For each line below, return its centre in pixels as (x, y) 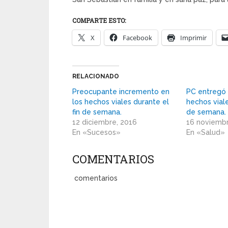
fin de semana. (97, 112)
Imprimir (193, 38)
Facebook (137, 38)
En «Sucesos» (96, 132)
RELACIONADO (96, 76)
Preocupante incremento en (121, 92)
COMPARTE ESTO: (99, 20)
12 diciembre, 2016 (105, 122)
